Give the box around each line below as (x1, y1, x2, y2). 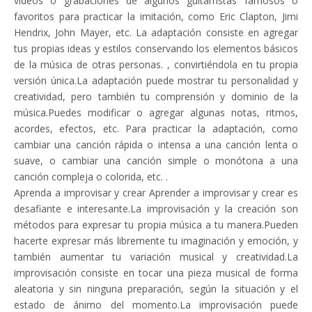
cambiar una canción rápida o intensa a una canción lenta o (14, 138, 298, 151)
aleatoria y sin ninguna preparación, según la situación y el (14, 282, 298, 295)
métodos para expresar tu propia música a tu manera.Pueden (14, 218, 298, 231)
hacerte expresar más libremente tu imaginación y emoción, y (14, 234, 298, 247)
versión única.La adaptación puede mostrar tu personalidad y (14, 74, 298, 87)
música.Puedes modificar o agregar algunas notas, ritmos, (14, 106, 298, 119)
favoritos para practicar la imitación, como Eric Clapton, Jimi (14, 10, 298, 23)
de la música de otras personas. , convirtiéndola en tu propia (14, 58, 298, 71)
